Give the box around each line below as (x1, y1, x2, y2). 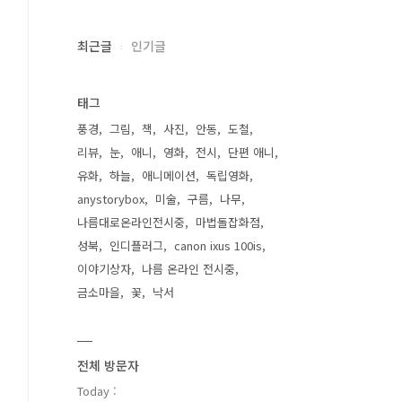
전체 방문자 (77, 356, 139, 374)
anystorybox (77, 190, 144, 207)
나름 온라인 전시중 (142, 260, 235, 277)
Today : (77, 382, 117, 399)
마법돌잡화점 (196, 214, 260, 231)
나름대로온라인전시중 (77, 214, 185, 231)
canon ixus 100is (174, 237, 262, 254)
